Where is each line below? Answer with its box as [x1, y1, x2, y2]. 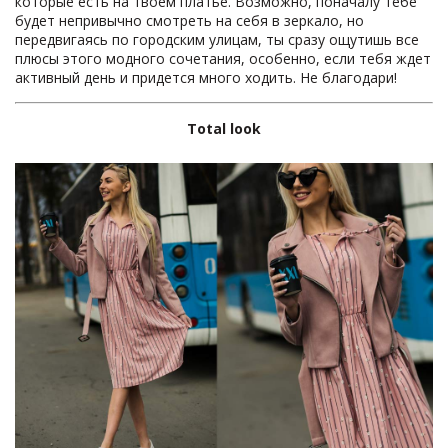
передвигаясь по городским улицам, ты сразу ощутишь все [15, 30, 419, 49]
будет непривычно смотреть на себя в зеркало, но [15, 11, 364, 30]
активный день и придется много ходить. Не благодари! [15, 68, 397, 87]
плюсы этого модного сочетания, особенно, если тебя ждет [15, 49, 431, 68]
